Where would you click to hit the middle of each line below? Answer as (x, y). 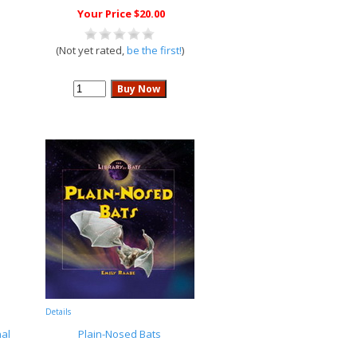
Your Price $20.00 (121, 14)
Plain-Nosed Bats (120, 334)
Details (58, 312)
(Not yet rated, (91, 50)
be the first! (154, 50)
